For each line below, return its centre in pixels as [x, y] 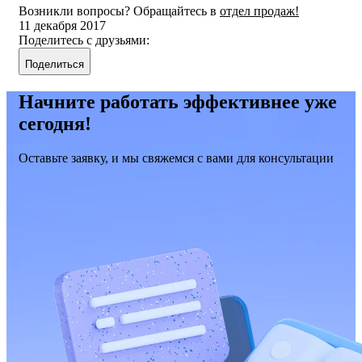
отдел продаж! [259, 11]
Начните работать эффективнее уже [178, 102]
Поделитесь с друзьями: [84, 40]
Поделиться [55, 65]
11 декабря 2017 [62, 26]
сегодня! [55, 124]
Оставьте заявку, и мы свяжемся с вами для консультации [176, 158]
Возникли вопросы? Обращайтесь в [119, 11]
